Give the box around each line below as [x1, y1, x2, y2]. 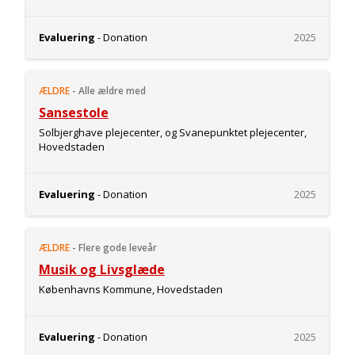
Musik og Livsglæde [39, 261, 165, 278]
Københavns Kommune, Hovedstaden [39, 282, 223, 296]
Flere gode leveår [78, 241, 157, 254]
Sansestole [39, 104, 109, 121]
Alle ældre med [78, 84, 146, 97]
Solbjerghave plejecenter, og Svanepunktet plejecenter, [39, 125, 307, 139]
